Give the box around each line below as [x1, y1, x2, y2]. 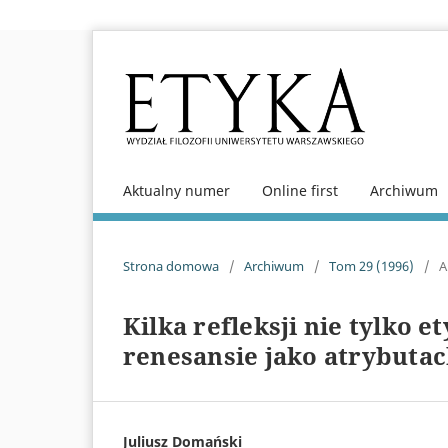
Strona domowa [123, 256, 219, 275]
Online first [262, 180, 338, 200]
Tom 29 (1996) [329, 256, 414, 275]
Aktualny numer [123, 180, 230, 200]
